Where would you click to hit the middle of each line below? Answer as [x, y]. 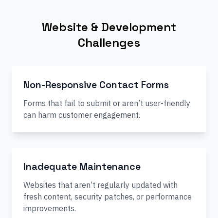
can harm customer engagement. [82, 115]
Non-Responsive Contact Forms [96, 85]
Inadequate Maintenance [82, 166]
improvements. [50, 208]
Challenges [109, 43]
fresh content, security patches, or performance [108, 197]
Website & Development [109, 27]
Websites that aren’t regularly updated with [100, 185]
